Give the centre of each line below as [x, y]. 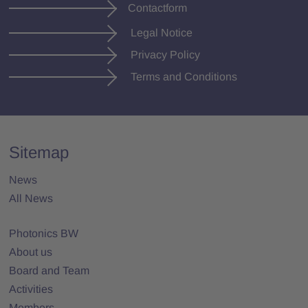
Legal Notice [161, 32]
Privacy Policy [164, 54]
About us [31, 252]
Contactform [158, 8]
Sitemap [39, 152]
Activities [31, 289]
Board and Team [49, 270]
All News [31, 198]
